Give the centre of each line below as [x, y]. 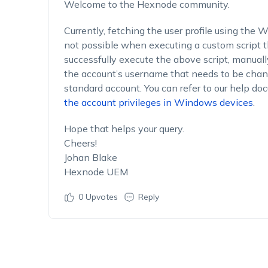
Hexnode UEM [96, 172]
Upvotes [100, 197]
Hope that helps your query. [124, 129]
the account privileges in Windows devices [158, 102]
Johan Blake [90, 157]
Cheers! [80, 143]
